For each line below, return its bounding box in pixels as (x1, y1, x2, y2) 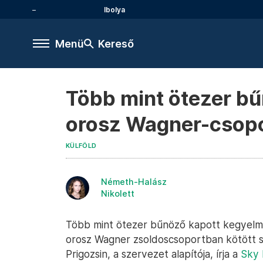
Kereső (98, 37, 134, 50)
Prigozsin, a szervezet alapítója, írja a (66, 248, 241, 260)
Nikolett (101, 188, 134, 198)
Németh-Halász (101, 177, 167, 187)
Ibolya (104, 5, 125, 14)
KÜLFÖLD (66, 142, 97, 150)
